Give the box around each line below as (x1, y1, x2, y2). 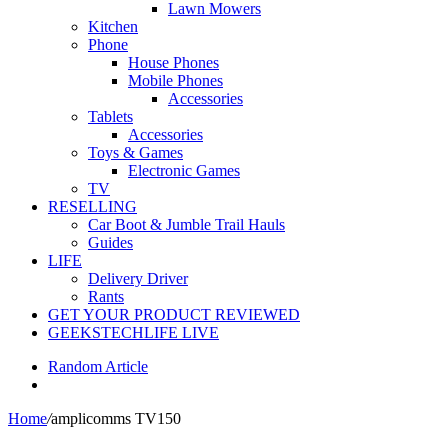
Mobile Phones (128, 72, 223, 89)
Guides (88, 234, 133, 251)
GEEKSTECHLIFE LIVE (48, 324, 219, 341)
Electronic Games (128, 162, 240, 179)
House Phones (128, 54, 219, 71)
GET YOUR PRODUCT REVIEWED (48, 306, 300, 323)
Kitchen (88, 18, 138, 35)
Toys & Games (88, 144, 183, 161)
